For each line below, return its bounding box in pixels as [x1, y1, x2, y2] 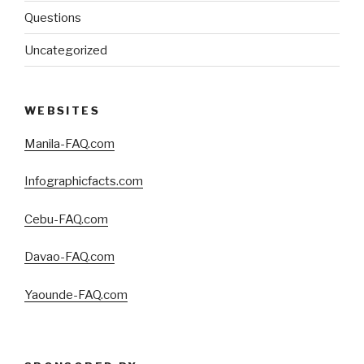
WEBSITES [24, 104, 100, 118]
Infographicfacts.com [24, 174, 143, 189]
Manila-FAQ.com [24, 136, 115, 151]
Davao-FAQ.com [24, 249, 115, 265]
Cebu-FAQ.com [24, 211, 108, 227]
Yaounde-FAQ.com [24, 287, 128, 302]
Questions [24, 10, 81, 25]
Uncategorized [24, 42, 107, 58]
